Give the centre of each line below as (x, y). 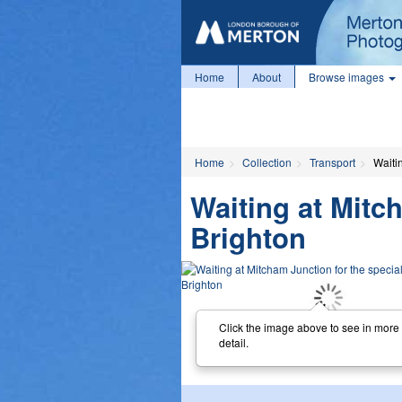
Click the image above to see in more (309, 327)
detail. (233, 342)
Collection (267, 162)
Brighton (248, 237)
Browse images (348, 77)
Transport (332, 162)
